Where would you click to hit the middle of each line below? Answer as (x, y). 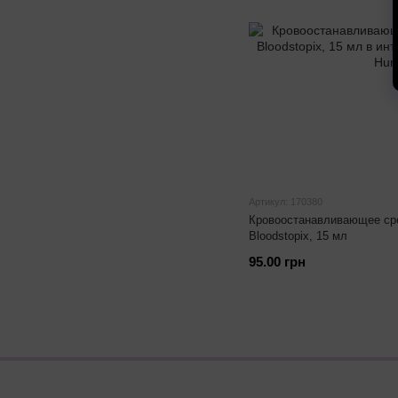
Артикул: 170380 (286, 202)
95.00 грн (277, 262)
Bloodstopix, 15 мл (298, 236)
